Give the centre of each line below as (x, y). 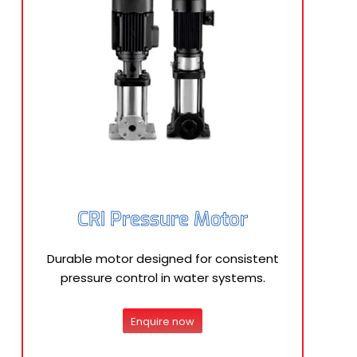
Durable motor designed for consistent (163, 259)
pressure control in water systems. (163, 278)
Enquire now (163, 321)
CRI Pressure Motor (163, 219)
